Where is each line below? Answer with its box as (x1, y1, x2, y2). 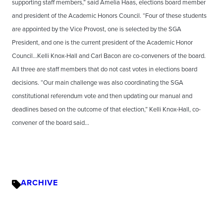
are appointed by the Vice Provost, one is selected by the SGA (12, 24, 181, 34)
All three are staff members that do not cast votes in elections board (12, 64, 197, 74)
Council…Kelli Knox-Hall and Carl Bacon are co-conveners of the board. (12, 51, 206, 60)
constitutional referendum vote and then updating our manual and (12, 91, 192, 101)
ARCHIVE (21, 177, 58, 188)
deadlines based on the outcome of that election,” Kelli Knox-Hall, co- (12, 105, 201, 114)
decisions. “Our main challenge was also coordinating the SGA (12, 78, 183, 87)
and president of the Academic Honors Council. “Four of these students (12, 11, 207, 20)
